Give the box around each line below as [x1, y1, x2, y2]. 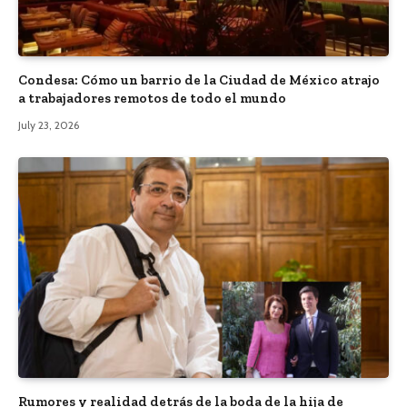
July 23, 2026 [18, 118, 79, 133]
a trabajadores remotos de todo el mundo [18, 90, 286, 107]
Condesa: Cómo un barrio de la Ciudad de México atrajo [18, 72, 380, 89]
